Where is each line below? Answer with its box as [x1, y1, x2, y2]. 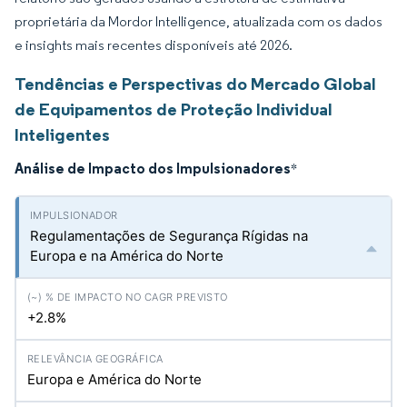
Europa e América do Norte [27, 371, 202, 388]
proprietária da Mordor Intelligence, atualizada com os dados [15, 13, 382, 30]
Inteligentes [15, 124, 110, 145]
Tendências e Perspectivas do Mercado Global [15, 73, 376, 94]
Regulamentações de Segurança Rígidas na [30, 227, 308, 244]
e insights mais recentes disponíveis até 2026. [15, 36, 293, 54]
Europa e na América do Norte [30, 247, 223, 264]
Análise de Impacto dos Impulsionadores [15, 159, 291, 177]
